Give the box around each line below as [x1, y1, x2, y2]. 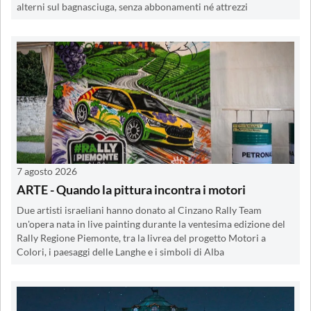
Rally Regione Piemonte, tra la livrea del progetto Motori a [17, 232, 266, 244]
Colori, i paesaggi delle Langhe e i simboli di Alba [17, 246, 224, 258]
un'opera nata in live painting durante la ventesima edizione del [17, 218, 285, 230]
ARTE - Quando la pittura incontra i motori [17, 181, 246, 197]
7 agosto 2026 [17, 165, 77, 177]
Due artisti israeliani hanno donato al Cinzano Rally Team [17, 204, 262, 216]
